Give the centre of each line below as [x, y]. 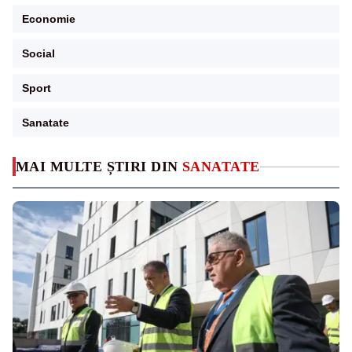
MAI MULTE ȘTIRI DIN [99, 167]
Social [38, 54]
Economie [49, 19]
